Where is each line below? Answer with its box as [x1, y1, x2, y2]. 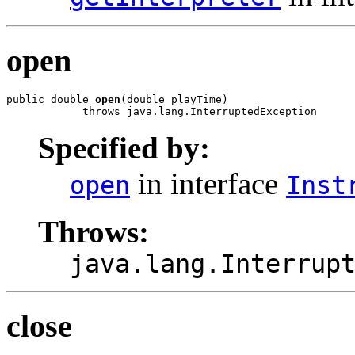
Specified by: [38, 131, 210, 166]
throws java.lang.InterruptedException [6, 105, 317, 118]
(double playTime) [120, 94, 228, 106]
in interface [130, 166, 286, 201]
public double [6, 94, 95, 106]
